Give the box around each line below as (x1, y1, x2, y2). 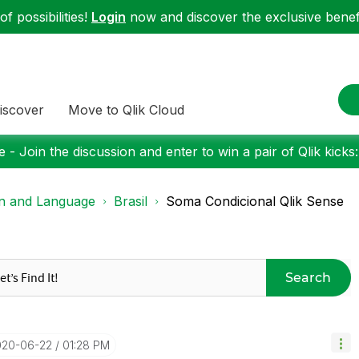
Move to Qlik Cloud (68, 101, 184, 118)
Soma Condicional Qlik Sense (166, 193, 344, 209)
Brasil (114, 193, 147, 209)
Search (285, 269, 332, 285)
